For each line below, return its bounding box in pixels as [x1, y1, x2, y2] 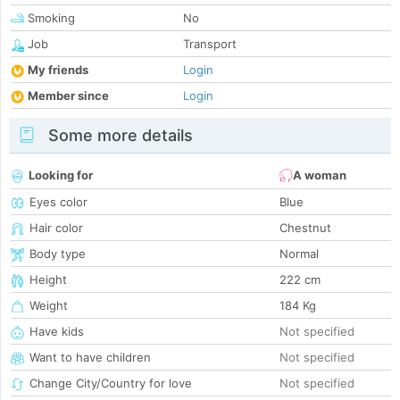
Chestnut [279, 221, 331, 236]
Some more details [44, 126, 193, 146]
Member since [28, 88, 109, 104]
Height [29, 272, 67, 287]
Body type [29, 246, 86, 262]
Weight [29, 298, 68, 313]
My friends [28, 62, 88, 78]
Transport [183, 37, 237, 52]
